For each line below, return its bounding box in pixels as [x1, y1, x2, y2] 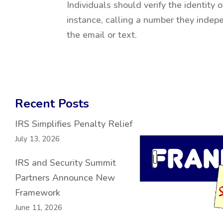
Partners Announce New [15, 172, 115, 184]
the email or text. [67, 29, 137, 41]
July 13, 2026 [15, 134, 60, 144]
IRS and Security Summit [15, 157, 116, 169]
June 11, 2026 [15, 203, 62, 213]
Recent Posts [15, 96, 89, 111]
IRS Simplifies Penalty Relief [15, 118, 132, 130]
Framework [15, 187, 60, 199]
